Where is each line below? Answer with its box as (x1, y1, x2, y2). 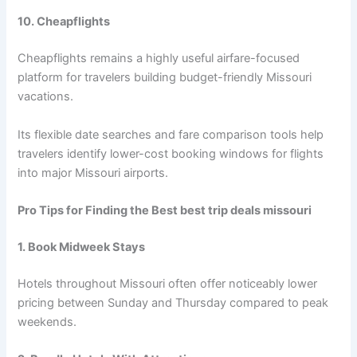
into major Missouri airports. (18, 165, 169, 180)
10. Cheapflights (18, 14, 111, 29)
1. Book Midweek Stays (18, 239, 146, 254)
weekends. (18, 314, 77, 329)
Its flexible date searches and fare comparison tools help (18, 127, 324, 142)
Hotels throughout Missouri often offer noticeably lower (18, 276, 318, 291)
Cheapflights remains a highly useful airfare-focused (18, 51, 300, 66)
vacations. (18, 89, 74, 104)
